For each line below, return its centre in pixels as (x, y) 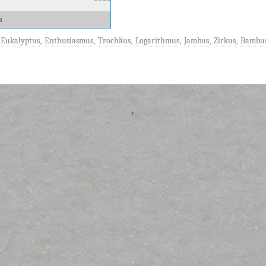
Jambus (197, 40)
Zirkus (225, 40)
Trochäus (114, 40)
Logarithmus (157, 40)
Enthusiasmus (69, 40)
